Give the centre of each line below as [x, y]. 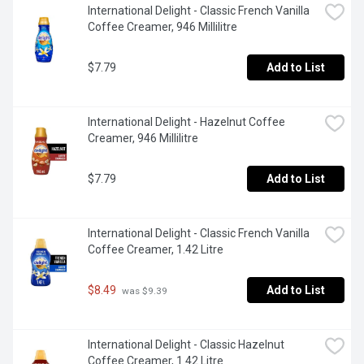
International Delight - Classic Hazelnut [186, 345]
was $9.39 [143, 290]
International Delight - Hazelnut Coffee [186, 122]
